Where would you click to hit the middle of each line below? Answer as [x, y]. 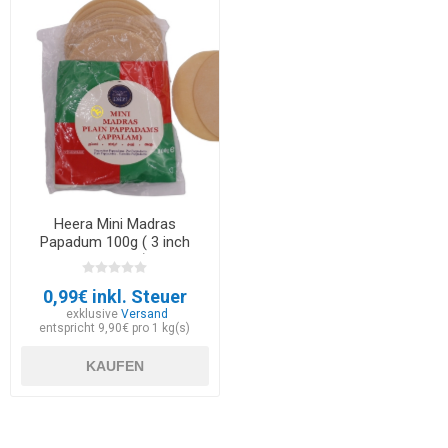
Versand [145, 314]
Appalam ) [115, 260]
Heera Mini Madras [114, 224]
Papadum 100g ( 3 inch [114, 242]
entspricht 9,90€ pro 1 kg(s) [115, 328]
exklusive [94, 314]
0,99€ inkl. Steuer [114, 297]
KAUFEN [114, 366]
